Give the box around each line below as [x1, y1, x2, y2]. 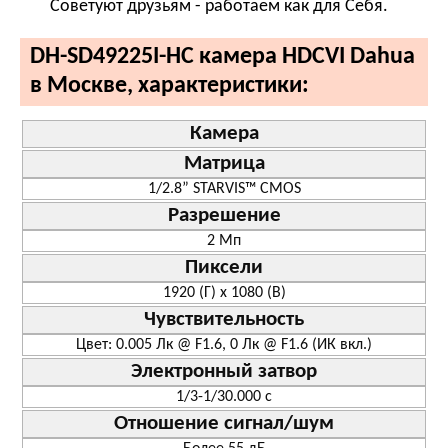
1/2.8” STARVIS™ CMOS [147, 180, 301, 197]
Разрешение [167, 204, 281, 226]
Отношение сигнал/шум [114, 412, 334, 434]
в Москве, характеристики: [30, 73, 309, 98]
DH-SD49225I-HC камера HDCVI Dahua [30, 44, 415, 69]
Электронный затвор [131, 360, 317, 382]
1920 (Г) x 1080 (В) [162, 284, 286, 301]
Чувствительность [144, 308, 304, 330]
